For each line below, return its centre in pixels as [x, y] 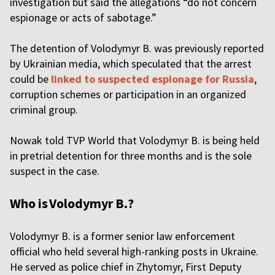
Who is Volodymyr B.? [73, 203]
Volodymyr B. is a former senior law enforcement [122, 236]
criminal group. [45, 110]
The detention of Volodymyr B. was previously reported [137, 48]
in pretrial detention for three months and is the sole [131, 156]
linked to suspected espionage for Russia [153, 79]
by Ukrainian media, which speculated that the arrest [131, 64]
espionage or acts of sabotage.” [84, 17]
